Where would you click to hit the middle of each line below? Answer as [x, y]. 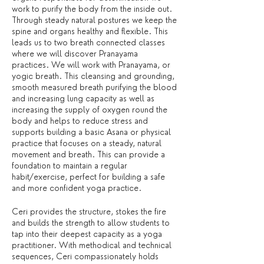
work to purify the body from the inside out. [92, 9]
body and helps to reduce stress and [80, 121]
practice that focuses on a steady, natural [87, 143]
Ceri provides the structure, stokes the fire [89, 212]
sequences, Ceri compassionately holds [85, 256]
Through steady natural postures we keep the [94, 20]
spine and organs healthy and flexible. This [90, 31]
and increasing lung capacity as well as [83, 98]
